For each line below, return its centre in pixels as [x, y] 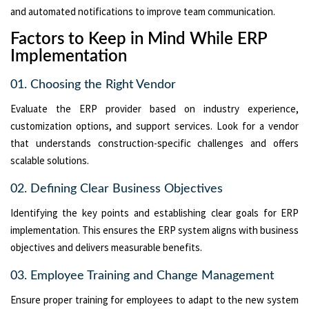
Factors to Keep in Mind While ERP [139, 39]
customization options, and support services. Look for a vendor [154, 126]
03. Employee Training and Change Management [142, 276]
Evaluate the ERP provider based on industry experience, [154, 108]
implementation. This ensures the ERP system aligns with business [154, 230]
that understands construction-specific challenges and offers [154, 143]
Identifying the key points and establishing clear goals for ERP [154, 212]
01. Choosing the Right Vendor [93, 84]
